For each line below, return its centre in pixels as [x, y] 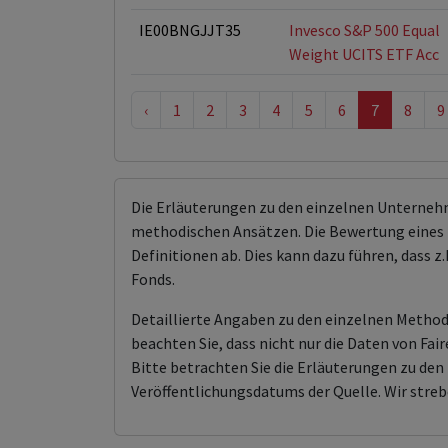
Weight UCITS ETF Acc [364, 54]
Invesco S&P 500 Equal [364, 30]
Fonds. [153, 279]
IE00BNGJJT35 [190, 30]
